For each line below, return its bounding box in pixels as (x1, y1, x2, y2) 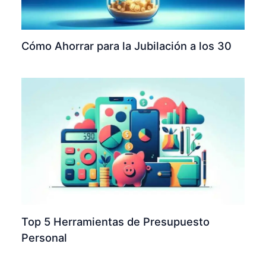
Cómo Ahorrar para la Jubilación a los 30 (21, 39, 232, 53)
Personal (21, 230, 68, 244)
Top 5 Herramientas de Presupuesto (21, 214, 210, 228)
